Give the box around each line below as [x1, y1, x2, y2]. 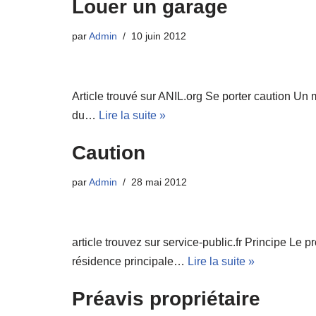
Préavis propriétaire [72, 288, 260, 310]
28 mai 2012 [131, 176, 187, 188]
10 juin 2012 [131, 30, 186, 42]
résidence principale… [72, 255, 188, 268]
